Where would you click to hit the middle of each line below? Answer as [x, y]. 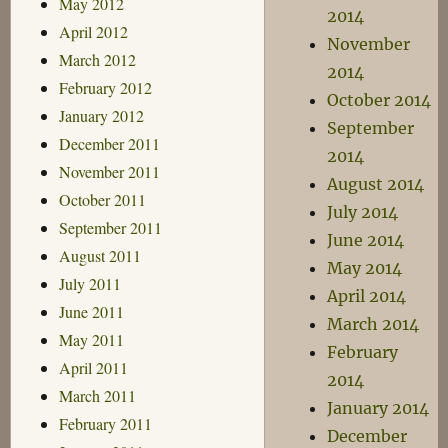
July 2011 [89, 283]
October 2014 [379, 100]
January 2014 [378, 408]
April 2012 [93, 31]
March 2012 [97, 59]
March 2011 [97, 395]
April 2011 [93, 367]
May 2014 [365, 268]
